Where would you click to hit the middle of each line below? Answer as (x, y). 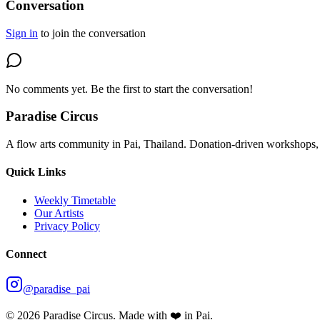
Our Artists (59, 213)
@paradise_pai (56, 289)
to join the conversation (93, 33)
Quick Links (36, 172)
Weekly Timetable (75, 200)
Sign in (22, 33)
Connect (26, 254)
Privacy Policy (67, 226)
